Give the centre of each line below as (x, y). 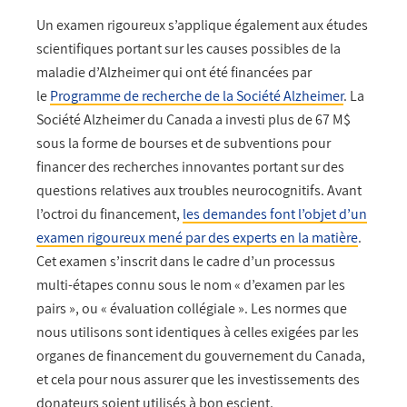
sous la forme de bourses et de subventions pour (184, 144)
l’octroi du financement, (109, 214)
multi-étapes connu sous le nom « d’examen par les (191, 285)
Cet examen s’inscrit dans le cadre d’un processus (186, 262)
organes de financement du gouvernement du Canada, (201, 356)
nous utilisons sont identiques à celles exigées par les (198, 333)
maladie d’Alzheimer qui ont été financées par (174, 73)
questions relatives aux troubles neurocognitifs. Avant (199, 191)
